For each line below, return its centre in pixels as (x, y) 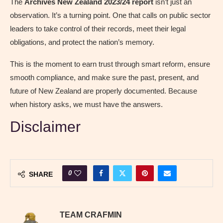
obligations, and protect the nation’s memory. (82, 42)
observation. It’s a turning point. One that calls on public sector (110, 15)
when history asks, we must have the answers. (86, 105)
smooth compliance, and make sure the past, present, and (104, 78)
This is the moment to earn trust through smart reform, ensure (110, 64)
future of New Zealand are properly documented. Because (104, 91)
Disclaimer (45, 127)
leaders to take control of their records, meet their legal (98, 29)
